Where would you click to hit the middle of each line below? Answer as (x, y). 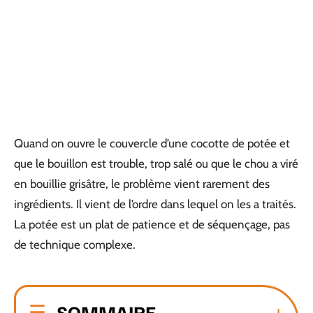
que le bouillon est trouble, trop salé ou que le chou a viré (156, 163)
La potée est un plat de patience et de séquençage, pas (152, 224)
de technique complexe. (75, 245)
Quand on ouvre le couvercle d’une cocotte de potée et (152, 143)
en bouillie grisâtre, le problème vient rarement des (142, 184)
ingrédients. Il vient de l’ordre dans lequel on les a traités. (155, 204)
